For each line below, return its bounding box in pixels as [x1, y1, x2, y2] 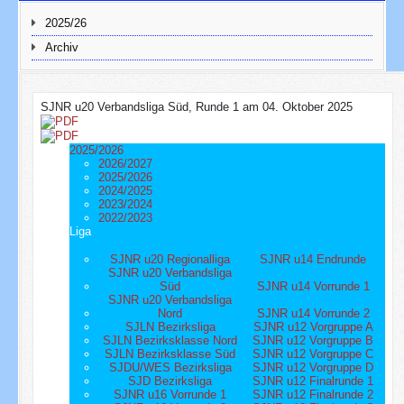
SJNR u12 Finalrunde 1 [252, 374, 374, 389]
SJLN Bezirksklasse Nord [103, 334, 238, 348]
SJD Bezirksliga [128, 374, 213, 389]
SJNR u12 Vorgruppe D [252, 361, 374, 375]
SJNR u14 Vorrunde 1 [256, 280, 370, 294]
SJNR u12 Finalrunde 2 [252, 388, 374, 402]
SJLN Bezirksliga [124, 320, 216, 335]
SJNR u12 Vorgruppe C [252, 347, 374, 362]
